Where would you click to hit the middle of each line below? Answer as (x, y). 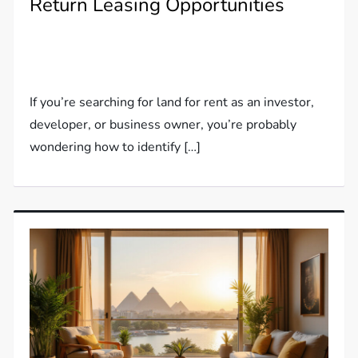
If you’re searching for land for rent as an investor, (172, 103)
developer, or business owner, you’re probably (163, 125)
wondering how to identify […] (115, 147)
